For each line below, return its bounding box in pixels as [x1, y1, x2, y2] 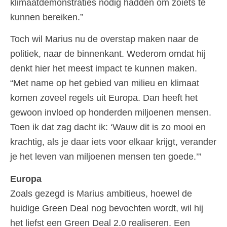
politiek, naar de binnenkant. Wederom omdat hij [10, 49, 206, 59]
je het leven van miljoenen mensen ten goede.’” [10, 152, 201, 162]
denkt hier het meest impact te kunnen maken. [10, 63, 197, 74]
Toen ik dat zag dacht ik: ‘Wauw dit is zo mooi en [10, 122, 206, 133]
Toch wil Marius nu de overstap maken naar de [10, 34, 199, 45]
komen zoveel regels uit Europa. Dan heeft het [10, 93, 198, 103]
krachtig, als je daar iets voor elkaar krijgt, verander [10, 137, 216, 147]
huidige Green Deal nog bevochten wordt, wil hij [10, 203, 203, 213]
